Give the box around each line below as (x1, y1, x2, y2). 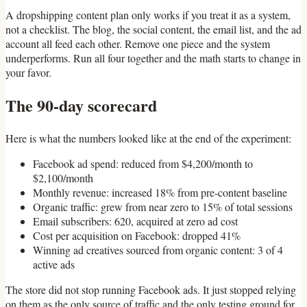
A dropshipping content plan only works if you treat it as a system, (5, 7, 291, 22)
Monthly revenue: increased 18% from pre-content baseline (33, 184, 287, 199)
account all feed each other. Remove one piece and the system (5, 36, 270, 51)
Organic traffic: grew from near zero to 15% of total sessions (33, 199, 293, 214)
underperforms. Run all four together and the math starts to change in (5, 50, 301, 65)
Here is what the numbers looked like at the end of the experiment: (5, 130, 291, 145)
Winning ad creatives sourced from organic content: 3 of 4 (33, 242, 283, 257)
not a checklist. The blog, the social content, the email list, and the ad (5, 21, 302, 36)
